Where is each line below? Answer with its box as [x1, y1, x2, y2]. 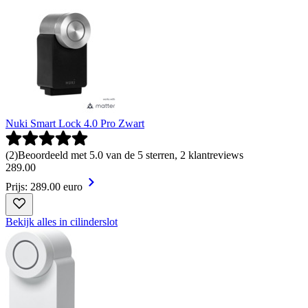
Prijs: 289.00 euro [5, 180, 82, 192]
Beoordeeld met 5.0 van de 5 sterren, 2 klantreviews [18, 148, 243, 161]
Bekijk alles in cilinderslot [5, 215, 118, 228]
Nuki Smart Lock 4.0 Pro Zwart [5, 117, 144, 129]
